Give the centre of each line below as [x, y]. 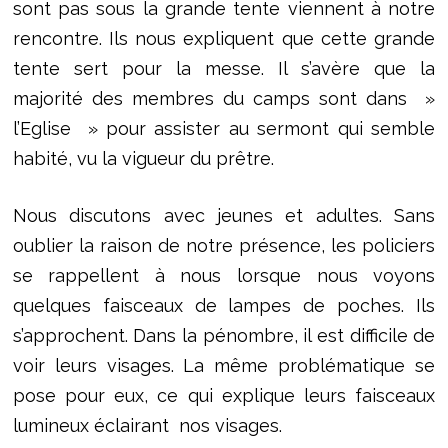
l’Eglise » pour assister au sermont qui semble [224, 129]
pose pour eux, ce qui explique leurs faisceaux [224, 396]
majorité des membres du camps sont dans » [224, 99]
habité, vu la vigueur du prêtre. [143, 159]
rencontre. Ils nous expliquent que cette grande [224, 39]
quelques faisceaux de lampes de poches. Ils [224, 306]
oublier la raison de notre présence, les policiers [224, 246]
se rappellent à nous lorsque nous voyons [224, 276]
